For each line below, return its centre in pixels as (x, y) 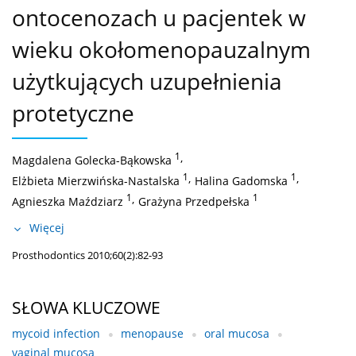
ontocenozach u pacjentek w (159, 18)
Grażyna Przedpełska (194, 202)
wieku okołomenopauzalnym (161, 50)
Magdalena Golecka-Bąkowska (92, 161)
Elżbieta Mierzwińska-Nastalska (96, 181)
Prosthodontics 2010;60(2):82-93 (87, 255)
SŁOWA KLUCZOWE (86, 308)
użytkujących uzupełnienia (147, 81)
